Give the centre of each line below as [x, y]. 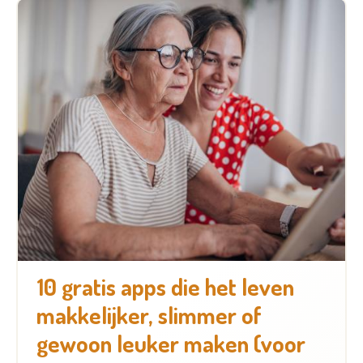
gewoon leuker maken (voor [171, 343]
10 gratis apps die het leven [165, 286]
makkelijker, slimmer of [149, 314]
